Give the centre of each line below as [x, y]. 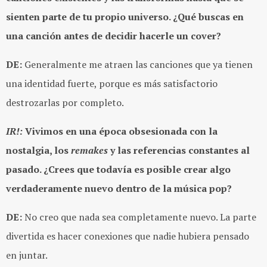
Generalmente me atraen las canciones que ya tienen [137, 65]
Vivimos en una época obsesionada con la [120, 131]
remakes [89, 150]
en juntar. [27, 255]
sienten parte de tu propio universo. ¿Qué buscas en [125, 17]
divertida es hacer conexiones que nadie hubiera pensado [128, 236]
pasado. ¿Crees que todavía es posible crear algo [118, 170]
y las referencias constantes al [179, 150]
